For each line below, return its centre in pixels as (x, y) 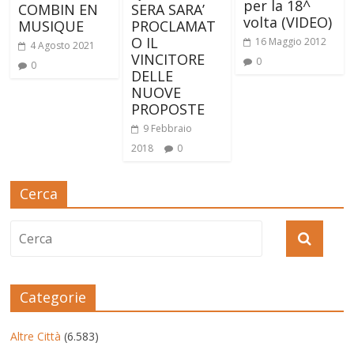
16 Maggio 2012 (290, 42)
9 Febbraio (167, 128)
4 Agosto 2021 (63, 45)
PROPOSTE (168, 109)
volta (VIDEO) (287, 23)
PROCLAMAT (173, 26)
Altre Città (36, 336)
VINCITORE (168, 59)
